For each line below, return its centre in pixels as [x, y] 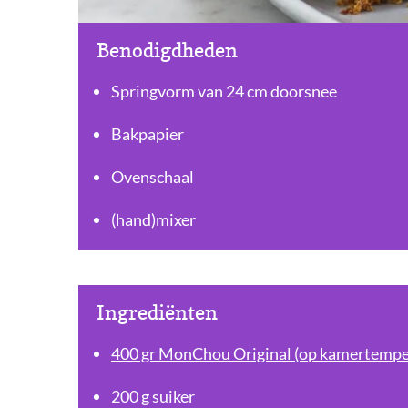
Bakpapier [148, 133]
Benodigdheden [167, 50]
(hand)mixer [153, 219]
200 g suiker [153, 396]
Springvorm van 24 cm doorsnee [224, 91]
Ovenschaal [153, 176]
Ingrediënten [157, 312]
